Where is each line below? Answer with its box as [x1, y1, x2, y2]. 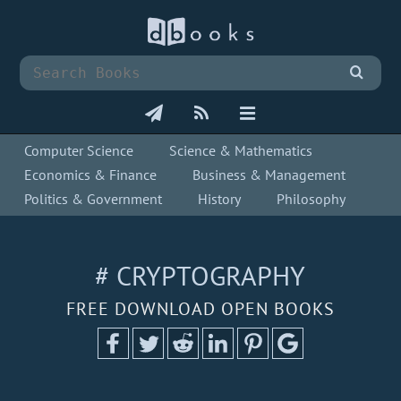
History [198, 190, 242, 209]
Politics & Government [24, 190, 163, 209]
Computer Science [24, 141, 134, 160]
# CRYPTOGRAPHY [95, 258, 306, 294]
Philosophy [277, 190, 346, 209]
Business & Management [192, 166, 346, 184]
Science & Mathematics [169, 141, 313, 160]
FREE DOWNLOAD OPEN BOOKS [65, 297, 335, 321]
